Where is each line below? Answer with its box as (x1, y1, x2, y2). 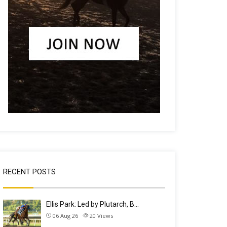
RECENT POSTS (3, 167, 56, 176)
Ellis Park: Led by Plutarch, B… (46, 200, 139, 208)
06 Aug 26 (53, 212, 78, 219)
